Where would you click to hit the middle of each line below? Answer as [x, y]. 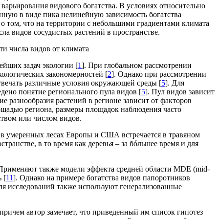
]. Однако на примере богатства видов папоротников [102, 177]
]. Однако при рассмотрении [159, 74]
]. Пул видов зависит [180, 91]
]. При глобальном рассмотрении [137, 65]
